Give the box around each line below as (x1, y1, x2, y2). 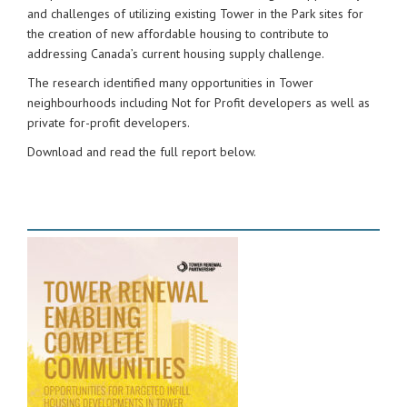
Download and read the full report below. (27, 144, 256, 160)
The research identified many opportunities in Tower (27, 74, 313, 91)
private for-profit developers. (27, 114, 190, 131)
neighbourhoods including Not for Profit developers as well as (27, 94, 370, 111)
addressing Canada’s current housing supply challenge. (27, 45, 327, 62)
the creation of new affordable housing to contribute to (27, 25, 329, 42)
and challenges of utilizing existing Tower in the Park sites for (27, 5, 363, 22)
